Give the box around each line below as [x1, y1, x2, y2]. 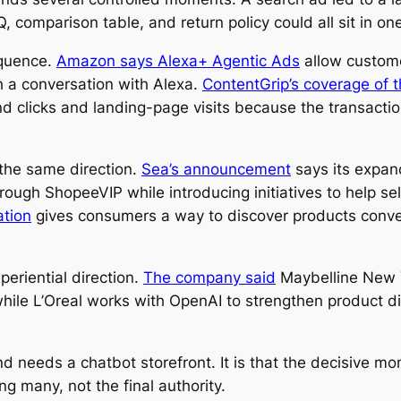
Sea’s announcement [141, 160, 291, 179]
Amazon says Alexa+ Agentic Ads [56, 52, 300, 71]
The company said [143, 268, 276, 286]
